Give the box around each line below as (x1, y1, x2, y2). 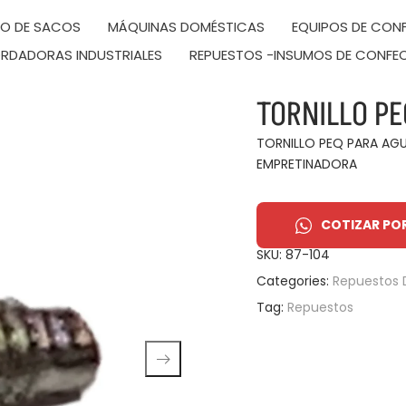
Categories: (256, 272, 330, 290)
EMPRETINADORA (256, 155, 358, 173)
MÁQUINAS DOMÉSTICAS (107, 17, 265, 36)
